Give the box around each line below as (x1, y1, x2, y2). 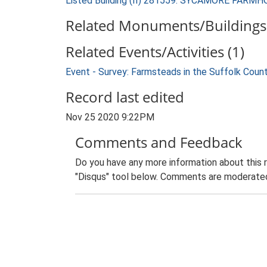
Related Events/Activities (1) (66, 42, 244, 61)
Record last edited (66, 87, 184, 107)
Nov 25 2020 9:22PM (66, 111, 154, 123)
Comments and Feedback (75, 132, 243, 152)
